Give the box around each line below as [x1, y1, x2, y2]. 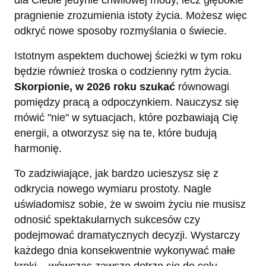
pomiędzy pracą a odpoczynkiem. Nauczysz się [14, 96, 239, 108]
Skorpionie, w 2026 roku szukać [14, 80, 175, 93]
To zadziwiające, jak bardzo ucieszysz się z [14, 167, 218, 179]
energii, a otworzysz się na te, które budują [14, 126, 217, 139]
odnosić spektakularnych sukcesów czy [14, 213, 200, 226]
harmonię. [14, 142, 62, 154]
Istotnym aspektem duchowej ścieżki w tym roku [14, 49, 242, 62]
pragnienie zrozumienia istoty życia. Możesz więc [14, 9, 247, 21]
